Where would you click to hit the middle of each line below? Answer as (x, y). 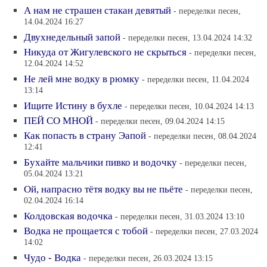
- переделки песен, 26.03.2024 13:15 (148, 258)
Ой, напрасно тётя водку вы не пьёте (103, 189)
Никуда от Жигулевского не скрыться (105, 52)
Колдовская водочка (68, 216)
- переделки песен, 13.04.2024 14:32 (187, 37)
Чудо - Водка (52, 257)
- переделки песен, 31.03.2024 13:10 (180, 216)
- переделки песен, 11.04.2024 (195, 79)
